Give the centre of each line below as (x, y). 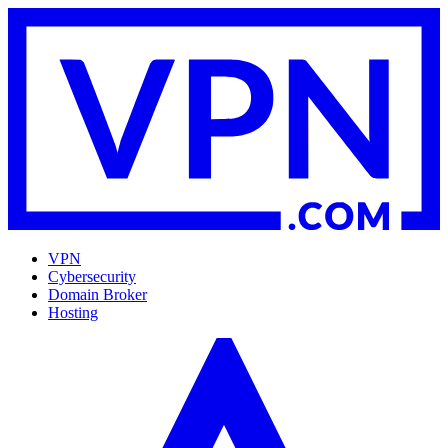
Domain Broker (97, 294)
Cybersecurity (92, 276)
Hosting (73, 312)
